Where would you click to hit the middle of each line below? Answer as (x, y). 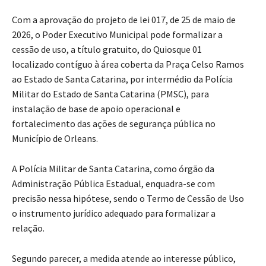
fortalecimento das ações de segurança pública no (114, 123)
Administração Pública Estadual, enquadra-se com (113, 183)
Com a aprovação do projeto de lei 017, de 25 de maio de (124, 19)
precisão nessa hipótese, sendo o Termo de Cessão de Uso (128, 198)
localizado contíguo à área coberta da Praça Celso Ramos (128, 64)
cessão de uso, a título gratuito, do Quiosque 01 (107, 49)
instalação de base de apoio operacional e (96, 108)
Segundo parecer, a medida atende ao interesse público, (124, 258)
